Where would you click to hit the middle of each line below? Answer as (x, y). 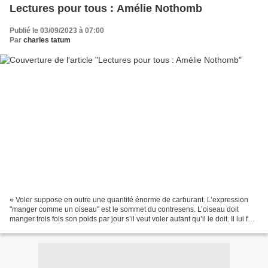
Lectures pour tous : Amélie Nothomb (106, 8)
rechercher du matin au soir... (57, 229)
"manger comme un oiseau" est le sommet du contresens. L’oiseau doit (124, 210)
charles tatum (47, 40)
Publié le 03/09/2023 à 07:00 (57, 30)
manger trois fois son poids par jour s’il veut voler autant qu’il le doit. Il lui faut (134, 219)
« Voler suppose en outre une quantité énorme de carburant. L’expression (129, 200)
